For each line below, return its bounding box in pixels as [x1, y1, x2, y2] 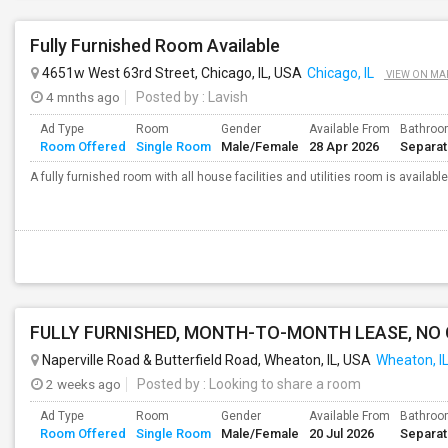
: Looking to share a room [200, 376, 361, 392]
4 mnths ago [43, 89, 120, 105]
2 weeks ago [43, 376, 121, 392]
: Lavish [199, 89, 248, 105]
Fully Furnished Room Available [30, 35, 280, 56]
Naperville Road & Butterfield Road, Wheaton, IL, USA [39, 352, 371, 368]
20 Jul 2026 [309, 426, 374, 441]
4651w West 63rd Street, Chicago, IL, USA [39, 65, 302, 81]
